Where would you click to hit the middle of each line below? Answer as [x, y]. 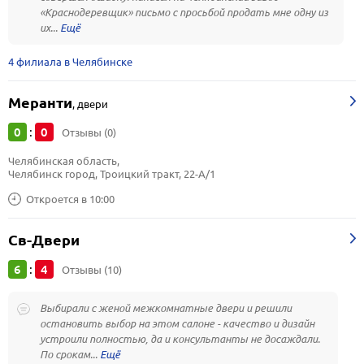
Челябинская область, [65, 161]
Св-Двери [44, 240]
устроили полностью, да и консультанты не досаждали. [180, 339]
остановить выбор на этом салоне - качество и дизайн [177, 323]
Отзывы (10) [92, 270]
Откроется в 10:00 [70, 199]
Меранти [40, 103]
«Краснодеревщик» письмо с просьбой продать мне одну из [184, 12]
